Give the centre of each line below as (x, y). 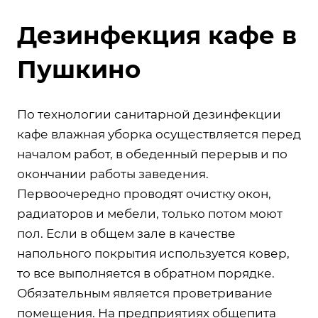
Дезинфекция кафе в (157, 35)
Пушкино (79, 69)
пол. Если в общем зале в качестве (126, 233)
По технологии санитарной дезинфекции (149, 114)
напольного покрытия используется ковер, (153, 253)
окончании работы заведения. (113, 174)
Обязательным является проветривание (145, 293)
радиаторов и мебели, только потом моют (150, 213)
